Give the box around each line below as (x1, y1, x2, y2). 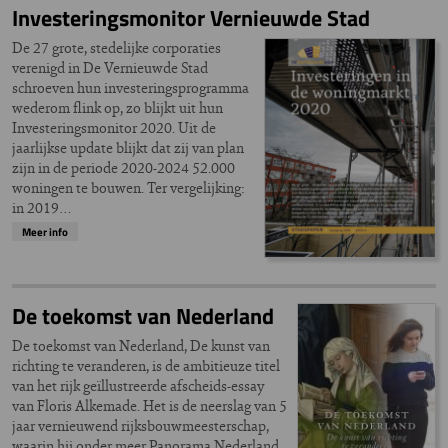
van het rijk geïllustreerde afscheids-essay (12, 374, 265, 396)
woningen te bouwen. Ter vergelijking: (12, 177, 244, 199)
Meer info (22, 223, 68, 241)
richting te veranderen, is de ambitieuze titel (12, 354, 280, 376)
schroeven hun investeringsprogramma (12, 77, 249, 99)
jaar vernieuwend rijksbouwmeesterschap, (12, 414, 269, 436)
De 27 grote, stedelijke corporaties (12, 37, 221, 59)
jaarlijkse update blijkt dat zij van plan (12, 137, 244, 159)
